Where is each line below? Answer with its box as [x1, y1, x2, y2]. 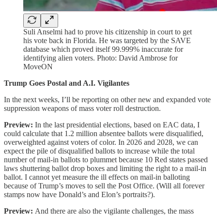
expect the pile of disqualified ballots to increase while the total [4, 146, 195, 155]
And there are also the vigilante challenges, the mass [35, 206, 194, 215]
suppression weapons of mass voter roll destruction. [4, 104, 161, 112]
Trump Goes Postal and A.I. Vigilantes [4, 78, 129, 87]
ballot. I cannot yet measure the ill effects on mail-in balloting [4, 172, 190, 181]
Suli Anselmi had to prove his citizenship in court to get [23, 27, 192, 36]
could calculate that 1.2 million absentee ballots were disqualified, [4, 129, 203, 138]
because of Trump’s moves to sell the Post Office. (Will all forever [4, 181, 204, 190]
